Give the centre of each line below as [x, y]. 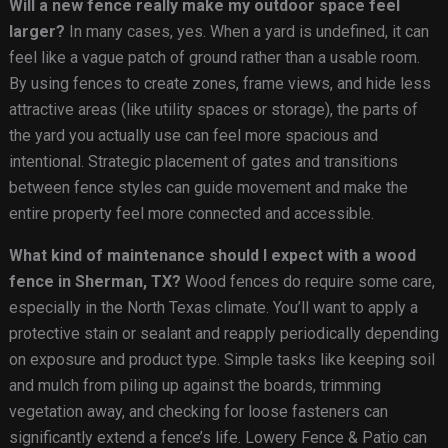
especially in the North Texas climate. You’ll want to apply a [213, 308]
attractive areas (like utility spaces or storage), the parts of [213, 110]
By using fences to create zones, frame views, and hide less [219, 84]
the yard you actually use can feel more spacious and [193, 136]
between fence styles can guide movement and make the [208, 188]
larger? [36, 32]
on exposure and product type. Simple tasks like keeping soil [221, 360]
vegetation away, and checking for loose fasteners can [198, 412]
